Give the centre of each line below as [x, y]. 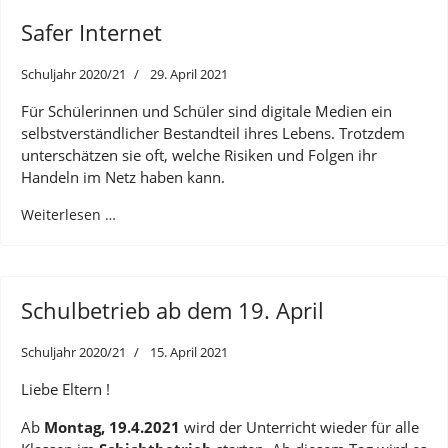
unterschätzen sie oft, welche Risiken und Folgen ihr [199, 154]
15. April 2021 [189, 351]
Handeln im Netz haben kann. [123, 176]
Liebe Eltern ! [65, 388]
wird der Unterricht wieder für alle [299, 426]
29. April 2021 [189, 73]
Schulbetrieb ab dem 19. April [172, 309]
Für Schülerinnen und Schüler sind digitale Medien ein [206, 110]
